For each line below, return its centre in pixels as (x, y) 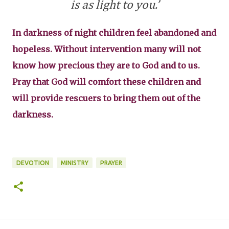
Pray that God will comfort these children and (107, 82)
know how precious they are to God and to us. (106, 65)
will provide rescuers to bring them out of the (106, 98)
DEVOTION (33, 163)
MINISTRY (75, 163)
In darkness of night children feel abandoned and (114, 32)
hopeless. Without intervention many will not (107, 49)
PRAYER (111, 163)
